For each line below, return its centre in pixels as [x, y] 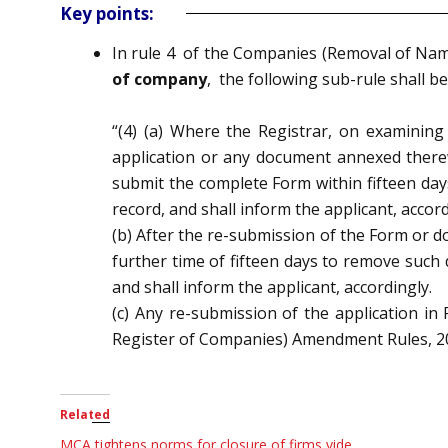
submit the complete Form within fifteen [266, 182]
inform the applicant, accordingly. [307, 286]
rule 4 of [167, 52]
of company [159, 78]
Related [85, 414]
